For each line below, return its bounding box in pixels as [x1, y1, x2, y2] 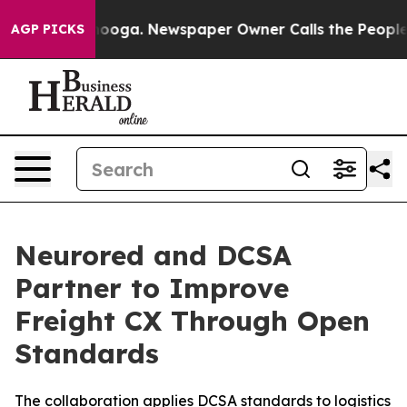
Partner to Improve [15, 271, 289, 305]
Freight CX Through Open [15, 303, 370, 338]
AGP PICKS [11, 21, 84, 37]
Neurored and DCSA [15, 238, 292, 273]
